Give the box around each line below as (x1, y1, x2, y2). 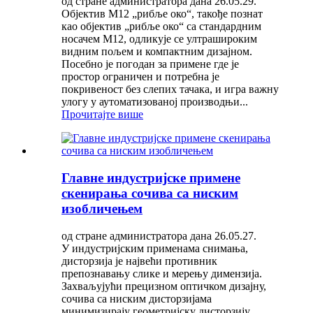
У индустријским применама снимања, (61, 242, 248, 254)
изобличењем (61, 201, 143, 216)
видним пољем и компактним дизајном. (61, 45, 252, 58)
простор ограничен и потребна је (61, 71, 219, 83)
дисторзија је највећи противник (61, 254, 217, 267)
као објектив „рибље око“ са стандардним (61, 20, 261, 33)
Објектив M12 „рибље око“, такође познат (61, 8, 263, 20)
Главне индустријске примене (61, 170, 240, 185)
